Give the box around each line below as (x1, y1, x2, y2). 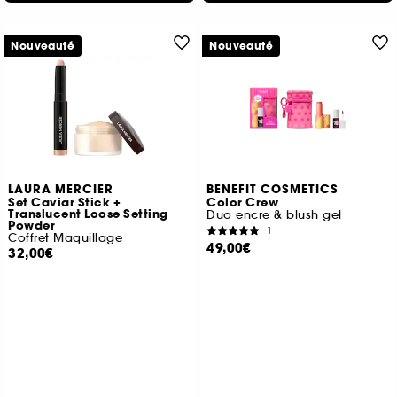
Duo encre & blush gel (206, 207, 342, 222)
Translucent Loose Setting (8, 206, 168, 222)
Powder (8, 218, 56, 234)
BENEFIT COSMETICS (206, 182, 339, 198)
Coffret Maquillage (8, 230, 123, 245)
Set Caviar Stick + (8, 195, 121, 211)
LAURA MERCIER (8, 182, 114, 198)
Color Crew (206, 195, 279, 211)
